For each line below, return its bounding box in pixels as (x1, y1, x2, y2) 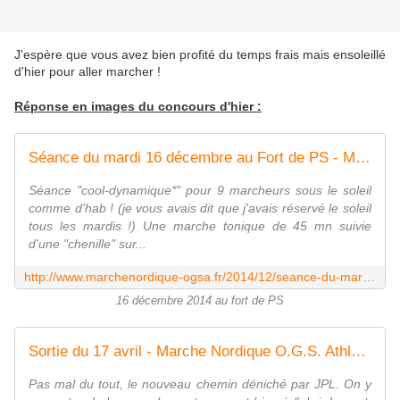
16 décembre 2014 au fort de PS (116, 295, 284, 308)
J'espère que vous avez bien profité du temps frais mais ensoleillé (14, 47, 386, 62)
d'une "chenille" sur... (29, 237, 146, 252)
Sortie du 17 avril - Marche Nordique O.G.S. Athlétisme (351, 343, 366, 361)
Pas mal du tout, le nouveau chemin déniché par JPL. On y (29, 377, 371, 392)
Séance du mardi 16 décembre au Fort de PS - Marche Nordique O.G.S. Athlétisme (355, 149, 371, 167)
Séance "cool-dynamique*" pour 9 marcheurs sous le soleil (29, 183, 371, 198)
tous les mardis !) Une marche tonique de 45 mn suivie (29, 219, 371, 234)
